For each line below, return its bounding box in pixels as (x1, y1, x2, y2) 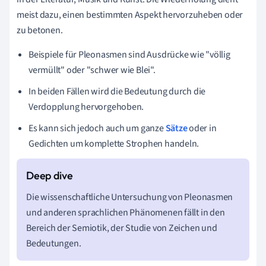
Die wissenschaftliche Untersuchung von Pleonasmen (26, 190, 233, 204)
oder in (187, 121, 217, 135)
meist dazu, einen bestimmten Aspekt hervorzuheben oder (17, 8, 243, 21)
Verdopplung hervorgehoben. (28, 100, 144, 113)
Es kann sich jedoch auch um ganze (28, 121, 166, 135)
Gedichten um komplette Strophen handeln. (28, 137, 199, 150)
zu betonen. (17, 23, 63, 37)
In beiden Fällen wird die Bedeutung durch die (28, 84, 206, 98)
